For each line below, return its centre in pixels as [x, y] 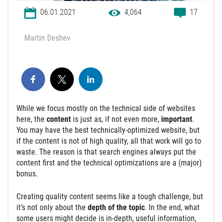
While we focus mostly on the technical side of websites [106, 108]
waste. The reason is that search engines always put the [106, 152]
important [177, 119]
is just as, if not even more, [117, 119]
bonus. [28, 173]
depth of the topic [116, 207]
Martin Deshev [47, 38]
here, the [31, 119]
